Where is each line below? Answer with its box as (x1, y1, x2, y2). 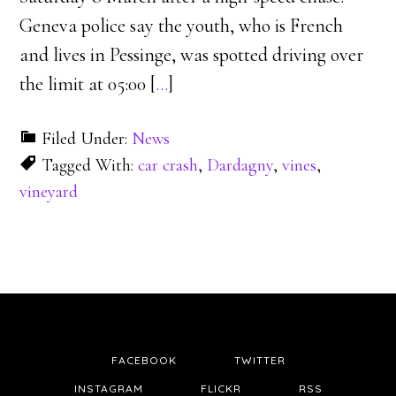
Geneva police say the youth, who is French (19, 14, 344, 37)
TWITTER (233, 354, 286, 367)
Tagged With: (42, 155, 139, 176)
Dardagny (207, 155, 274, 176)
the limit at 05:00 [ (19, 72, 156, 95)
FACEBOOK (110, 354, 177, 367)
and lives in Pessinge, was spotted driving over (19, 43, 364, 66)
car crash (138, 155, 199, 176)
